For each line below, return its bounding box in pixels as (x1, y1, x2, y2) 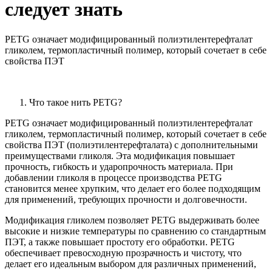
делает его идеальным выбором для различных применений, (5, 258, 256, 269)
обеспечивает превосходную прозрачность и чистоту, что (5, 247, 242, 258)
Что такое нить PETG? (29, 97, 122, 107)
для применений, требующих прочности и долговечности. (5, 194, 247, 205)
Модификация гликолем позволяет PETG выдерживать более (5, 214, 259, 225)
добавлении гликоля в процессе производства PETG (5, 172, 222, 183)
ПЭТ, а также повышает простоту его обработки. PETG (5, 236, 235, 247)
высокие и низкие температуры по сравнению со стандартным (5, 225, 266, 236)
